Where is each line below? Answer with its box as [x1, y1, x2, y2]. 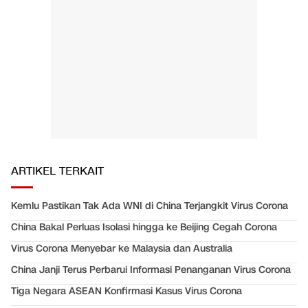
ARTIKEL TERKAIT [11, 164, 104, 179]
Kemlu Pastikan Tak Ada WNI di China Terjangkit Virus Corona [11, 199, 288, 213]
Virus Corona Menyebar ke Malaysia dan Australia [11, 242, 232, 256]
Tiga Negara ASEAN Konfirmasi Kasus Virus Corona [11, 285, 242, 298]
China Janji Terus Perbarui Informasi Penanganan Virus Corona [11, 263, 291, 277]
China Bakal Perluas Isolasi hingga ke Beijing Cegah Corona [11, 221, 277, 234]
